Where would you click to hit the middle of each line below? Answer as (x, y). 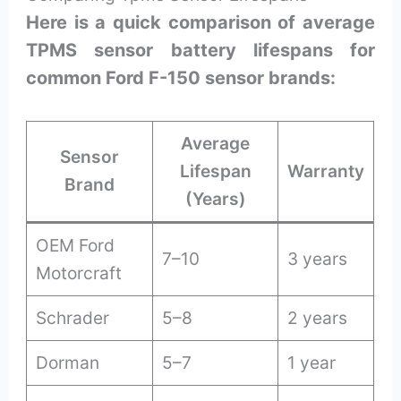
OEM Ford (76, 246)
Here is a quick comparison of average (200, 23)
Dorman (68, 363)
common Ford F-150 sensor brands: (181, 78)
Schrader (73, 318)
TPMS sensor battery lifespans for (200, 51)
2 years (318, 318)
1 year (312, 363)
